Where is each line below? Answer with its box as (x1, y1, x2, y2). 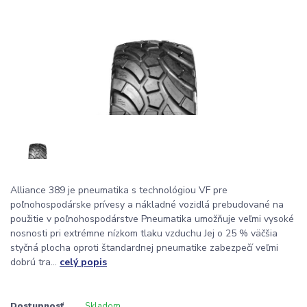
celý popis (60, 256, 107, 269)
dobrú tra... (10, 256, 60, 269)
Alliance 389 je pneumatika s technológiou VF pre (10, 184, 228, 197)
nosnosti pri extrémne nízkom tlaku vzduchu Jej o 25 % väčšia (10, 227, 278, 241)
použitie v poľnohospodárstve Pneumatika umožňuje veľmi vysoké (10, 212, 294, 226)
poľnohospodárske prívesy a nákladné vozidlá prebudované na (10, 198, 284, 212)
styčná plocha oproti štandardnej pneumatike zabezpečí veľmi (10, 241, 278, 255)
